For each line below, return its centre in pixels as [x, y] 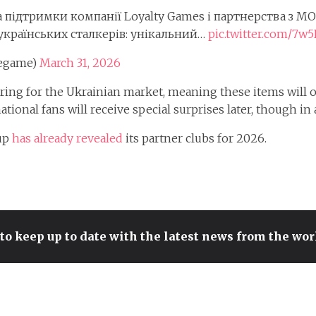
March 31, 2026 [80, 63]
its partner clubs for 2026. [195, 139]
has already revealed [67, 139]
